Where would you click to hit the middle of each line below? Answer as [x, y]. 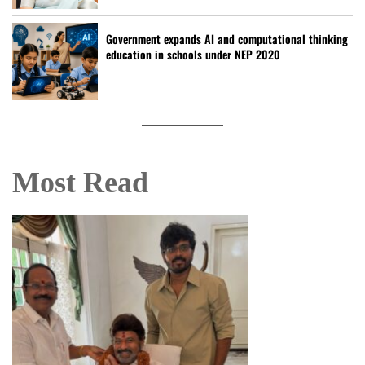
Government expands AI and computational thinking [227, 38]
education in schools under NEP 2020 [193, 54]
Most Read [80, 182]
